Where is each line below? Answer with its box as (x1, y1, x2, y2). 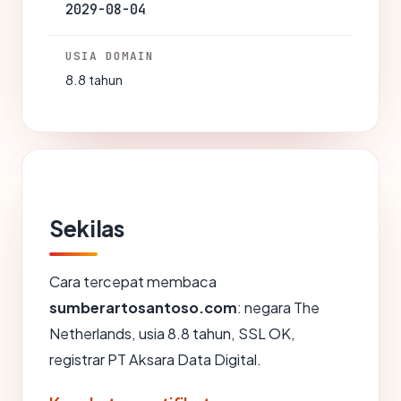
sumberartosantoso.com (49, 298, 237, 317)
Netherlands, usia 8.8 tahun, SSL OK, (49, 324, 295, 343)
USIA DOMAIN (65, 48, 155, 64)
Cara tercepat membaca (49, 272, 217, 291)
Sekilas (49, 214, 124, 243)
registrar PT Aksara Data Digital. (49, 350, 261, 369)
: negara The (237, 298, 320, 317)
